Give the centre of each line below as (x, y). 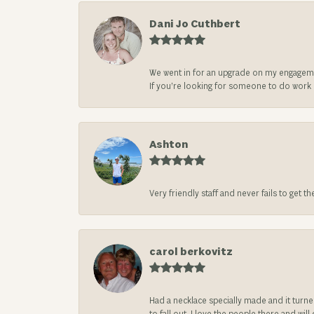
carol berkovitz (191, 252)
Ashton (169, 145)
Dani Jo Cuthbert (195, 24)
